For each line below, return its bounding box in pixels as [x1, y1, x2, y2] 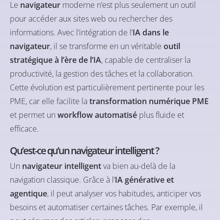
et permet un [10, 109, 57, 120]
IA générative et [115, 174, 174, 185]
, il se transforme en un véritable [50, 40, 164, 52]
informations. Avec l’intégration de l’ [10, 27, 133, 38]
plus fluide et [137, 109, 184, 120]
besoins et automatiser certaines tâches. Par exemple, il [10, 201, 203, 213]
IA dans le [133, 27, 169, 38]
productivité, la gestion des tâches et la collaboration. [10, 68, 194, 79]
